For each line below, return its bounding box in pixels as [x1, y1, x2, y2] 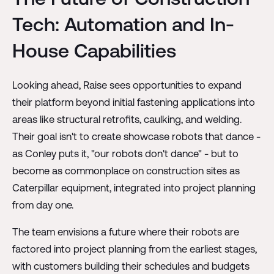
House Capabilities [12, 39, 176, 62]
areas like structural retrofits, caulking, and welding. [12, 114, 242, 125]
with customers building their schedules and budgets [12, 261, 250, 272]
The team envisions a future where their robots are [12, 226, 239, 238]
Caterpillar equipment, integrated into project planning [12, 182, 256, 194]
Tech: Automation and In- [12, 12, 234, 35]
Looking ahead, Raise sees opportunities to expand [12, 80, 242, 91]
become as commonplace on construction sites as [12, 165, 240, 177]
